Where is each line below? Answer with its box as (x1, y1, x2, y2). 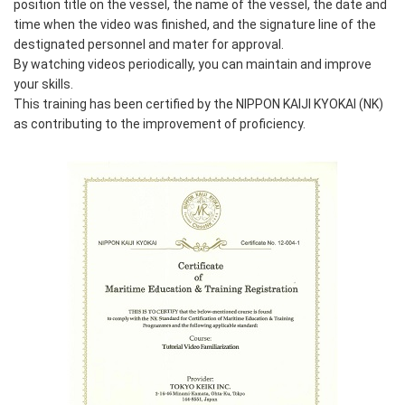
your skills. (14, 76, 73, 91)
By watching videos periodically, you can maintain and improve (14, 56, 372, 71)
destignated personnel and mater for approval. (14, 36, 284, 52)
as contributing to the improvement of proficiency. (14, 116, 306, 131)
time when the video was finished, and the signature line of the (14, 16, 376, 32)
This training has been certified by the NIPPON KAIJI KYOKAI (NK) (14, 96, 383, 111)
